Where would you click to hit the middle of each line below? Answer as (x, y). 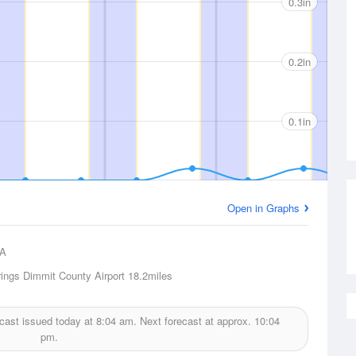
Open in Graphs (263, 208)
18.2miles (149, 275)
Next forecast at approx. (195, 321)
